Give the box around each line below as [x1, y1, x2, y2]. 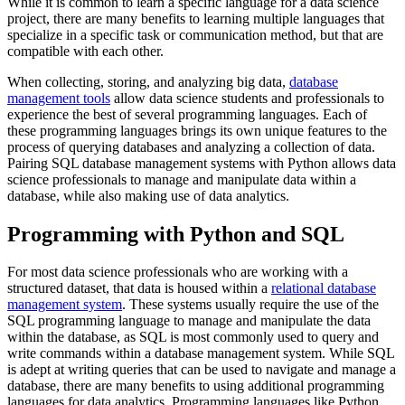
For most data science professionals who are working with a [7, 264, 348, 280]
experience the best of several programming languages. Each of [7, 106, 367, 122]
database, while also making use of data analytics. [7, 187, 289, 203]
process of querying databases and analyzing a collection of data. [7, 138, 375, 155]
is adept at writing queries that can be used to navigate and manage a [7, 362, 396, 378]
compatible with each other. [7, 42, 164, 59]
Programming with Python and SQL [7, 221, 344, 246]
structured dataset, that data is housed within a [7, 280, 271, 297]
